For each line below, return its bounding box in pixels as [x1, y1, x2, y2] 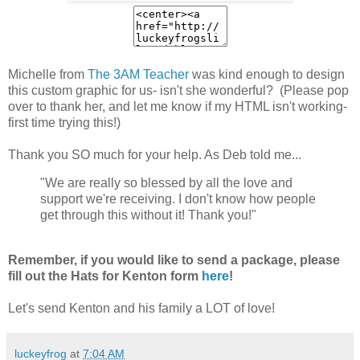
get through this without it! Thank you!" [40, 208, 256, 223]
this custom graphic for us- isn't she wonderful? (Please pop [8, 83, 349, 97]
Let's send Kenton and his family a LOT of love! [8, 301, 278, 316]
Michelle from [8, 67, 88, 81]
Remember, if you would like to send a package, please [8, 253, 340, 268]
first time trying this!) [8, 115, 121, 129]
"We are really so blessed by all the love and [40, 176, 292, 190]
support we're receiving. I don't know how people [40, 192, 316, 207]
